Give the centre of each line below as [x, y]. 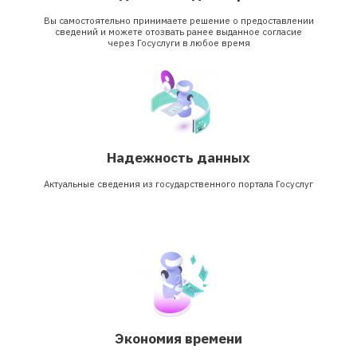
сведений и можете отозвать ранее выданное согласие [178, 31]
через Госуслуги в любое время [178, 42]
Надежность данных [178, 158]
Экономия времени [178, 339]
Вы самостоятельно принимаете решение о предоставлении [178, 20]
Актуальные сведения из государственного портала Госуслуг [178, 183]
